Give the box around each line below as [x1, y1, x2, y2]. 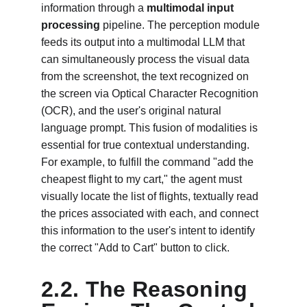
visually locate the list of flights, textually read [41, 191, 261, 202]
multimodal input [147, 2, 236, 14]
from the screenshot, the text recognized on [41, 71, 251, 82]
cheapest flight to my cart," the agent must [41, 173, 245, 185]
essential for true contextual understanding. [41, 139, 252, 151]
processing [41, 19, 100, 31]
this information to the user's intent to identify [41, 225, 258, 236]
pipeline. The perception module [100, 19, 262, 31]
